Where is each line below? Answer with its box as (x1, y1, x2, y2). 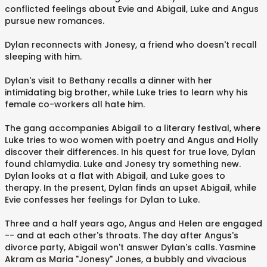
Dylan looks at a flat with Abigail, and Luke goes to (5, 170, 225, 182)
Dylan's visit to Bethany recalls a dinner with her (5, 74, 212, 86)
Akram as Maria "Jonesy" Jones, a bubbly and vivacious (5, 253, 247, 265)
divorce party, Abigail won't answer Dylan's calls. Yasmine (5, 241, 256, 253)
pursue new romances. (5, 15, 104, 27)
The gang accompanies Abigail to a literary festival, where (5, 122, 260, 134)
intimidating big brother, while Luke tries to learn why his (5, 86, 248, 98)
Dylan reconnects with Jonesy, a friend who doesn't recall (5, 39, 257, 51)
